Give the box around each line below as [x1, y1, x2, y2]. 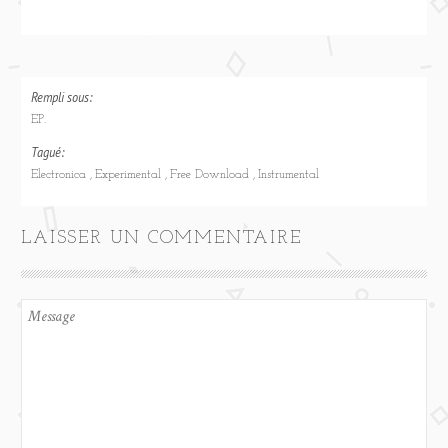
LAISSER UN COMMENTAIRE [21, 229, 302, 247]
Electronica [31, 168, 91, 181]
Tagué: [31, 143, 65, 160]
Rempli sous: [31, 89, 93, 106]
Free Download [170, 168, 254, 181]
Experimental [95, 168, 166, 181]
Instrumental [258, 168, 320, 181]
